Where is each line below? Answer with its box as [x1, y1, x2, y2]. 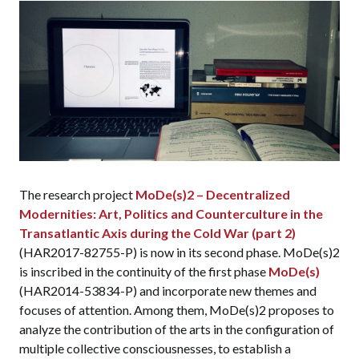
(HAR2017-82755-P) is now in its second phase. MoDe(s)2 [19, 244, 340, 260]
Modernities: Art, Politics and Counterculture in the [19, 206, 323, 222]
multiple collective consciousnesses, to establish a [19, 341, 291, 357]
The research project [19, 187, 135, 203]
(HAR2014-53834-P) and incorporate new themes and [19, 283, 317, 299]
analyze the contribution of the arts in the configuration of [19, 321, 334, 337]
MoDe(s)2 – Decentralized [135, 187, 290, 203]
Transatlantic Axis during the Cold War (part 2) [19, 225, 296, 241]
